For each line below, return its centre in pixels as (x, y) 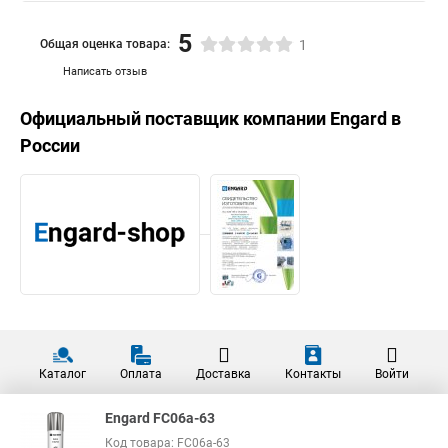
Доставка (223, 374)
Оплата (141, 374)
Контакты (313, 374)
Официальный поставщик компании (175, 118)
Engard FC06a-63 (160, 418)
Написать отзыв (105, 71)
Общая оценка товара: (105, 43)
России (50, 145)
